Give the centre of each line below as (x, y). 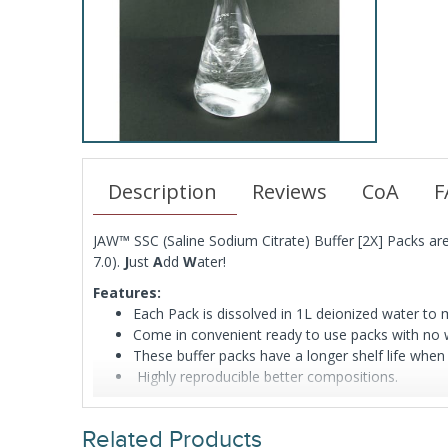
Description (162, 191)
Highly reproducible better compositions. (265, 376)
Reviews (289, 191)
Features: (127, 292)
